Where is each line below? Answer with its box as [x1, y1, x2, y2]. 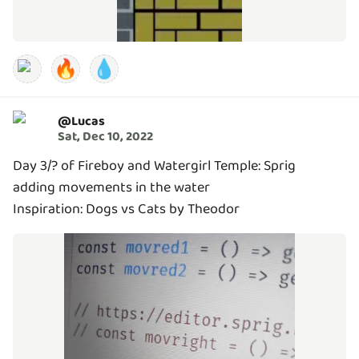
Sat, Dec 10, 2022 [58, 127, 153, 147]
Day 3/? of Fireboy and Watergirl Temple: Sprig [13, 154, 296, 177]
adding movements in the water [13, 175, 210, 199]
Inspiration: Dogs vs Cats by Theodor [13, 197, 240, 220]
